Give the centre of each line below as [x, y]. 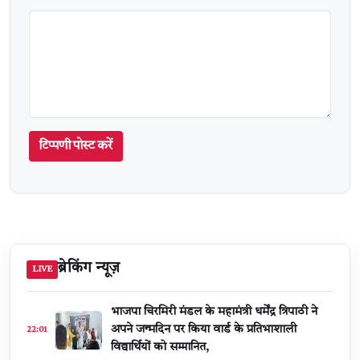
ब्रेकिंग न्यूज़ [89, 269]
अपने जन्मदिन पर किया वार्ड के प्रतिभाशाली [204, 329]
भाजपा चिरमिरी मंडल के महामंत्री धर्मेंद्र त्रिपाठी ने [214, 312]
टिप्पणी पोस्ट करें [76, 146]
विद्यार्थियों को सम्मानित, [160, 347]
